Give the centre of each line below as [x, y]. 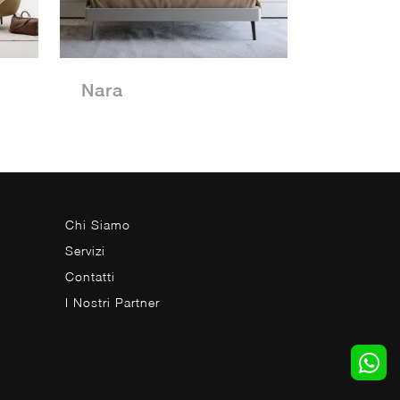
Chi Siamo [98, 225]
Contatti [90, 277]
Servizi [85, 251]
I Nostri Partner [112, 303]
